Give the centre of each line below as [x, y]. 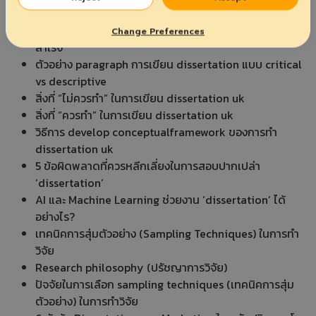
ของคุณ [54, 13]
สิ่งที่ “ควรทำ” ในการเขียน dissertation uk [134, 115]
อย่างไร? [55, 216]
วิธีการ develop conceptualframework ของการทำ [156, 132]
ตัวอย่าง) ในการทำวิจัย [87, 301]
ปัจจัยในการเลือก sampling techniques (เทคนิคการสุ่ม [165, 284]
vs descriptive [71, 81]
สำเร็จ [49, 47]
